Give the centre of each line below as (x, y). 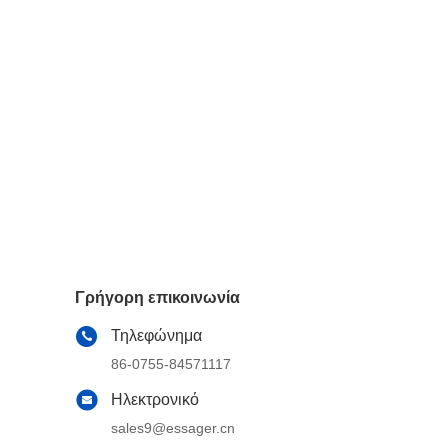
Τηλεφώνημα (157, 335)
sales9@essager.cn (173, 428)
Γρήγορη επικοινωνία (158, 297)
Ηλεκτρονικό (155, 399)
